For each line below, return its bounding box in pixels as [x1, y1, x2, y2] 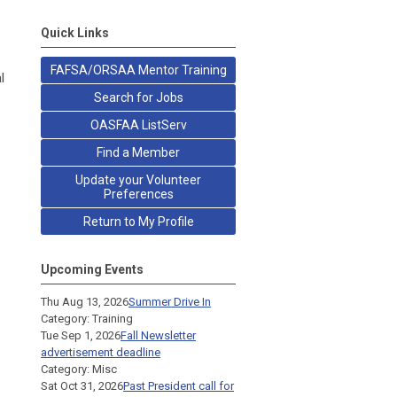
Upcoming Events [41, 261, 144, 276]
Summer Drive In [128, 294, 211, 308]
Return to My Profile [82, 214, 194, 229]
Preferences [103, 186, 174, 201]
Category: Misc [41, 362, 117, 376]
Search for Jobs [93, 90, 183, 105]
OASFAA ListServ [90, 117, 187, 132]
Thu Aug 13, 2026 [41, 294, 128, 308]
